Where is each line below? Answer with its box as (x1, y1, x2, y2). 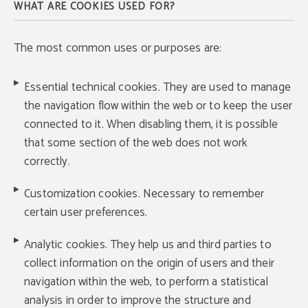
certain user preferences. (24, 203, 148, 222)
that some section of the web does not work (24, 133, 248, 153)
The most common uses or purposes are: (14, 38, 222, 58)
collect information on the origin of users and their (24, 254, 274, 273)
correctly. (24, 152, 70, 171)
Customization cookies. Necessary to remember (24, 184, 265, 203)
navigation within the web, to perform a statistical (24, 272, 268, 291)
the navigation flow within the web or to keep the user (24, 96, 293, 115)
